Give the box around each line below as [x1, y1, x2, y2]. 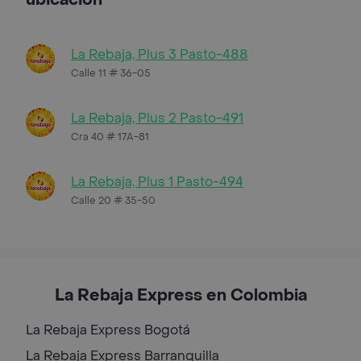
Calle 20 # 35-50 [71, 193, 156, 207]
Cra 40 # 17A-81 [71, 130, 149, 143]
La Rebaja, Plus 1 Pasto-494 [71, 172, 243, 190]
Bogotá [144, 321, 190, 338]
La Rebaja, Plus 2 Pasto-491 [71, 109, 243, 127]
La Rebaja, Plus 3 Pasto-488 [71, 45, 248, 63]
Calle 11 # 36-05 [71, 66, 151, 80]
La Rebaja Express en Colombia [54, 284, 307, 306]
